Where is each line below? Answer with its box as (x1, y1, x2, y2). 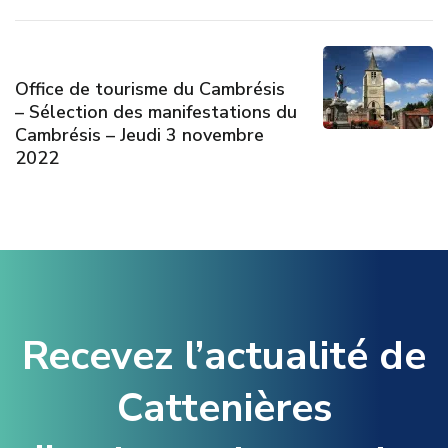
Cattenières (116, 381, 332, 436)
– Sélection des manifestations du (15, 100, 297, 125)
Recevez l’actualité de (22, 329, 426, 384)
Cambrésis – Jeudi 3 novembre (15, 123, 264, 148)
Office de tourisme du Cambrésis (15, 77, 285, 102)
